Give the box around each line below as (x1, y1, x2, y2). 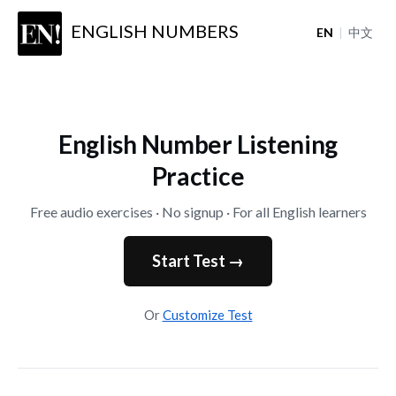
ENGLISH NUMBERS (71, 20, 239, 42)
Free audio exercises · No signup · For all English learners (29, 202, 367, 220)
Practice (151, 160, 245, 191)
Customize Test (162, 306, 253, 323)
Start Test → (152, 250, 244, 270)
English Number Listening (57, 128, 339, 159)
